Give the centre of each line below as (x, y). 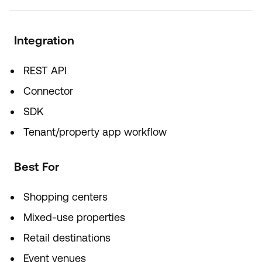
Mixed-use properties (74, 217)
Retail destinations (67, 238)
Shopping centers (65, 197)
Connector (48, 91)
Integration (44, 40)
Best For (37, 167)
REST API (45, 70)
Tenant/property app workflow (95, 132)
